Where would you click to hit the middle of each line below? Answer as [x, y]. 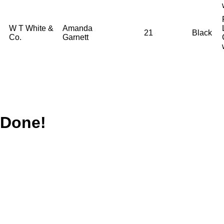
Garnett [75, 37]
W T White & [31, 28]
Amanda [77, 28]
